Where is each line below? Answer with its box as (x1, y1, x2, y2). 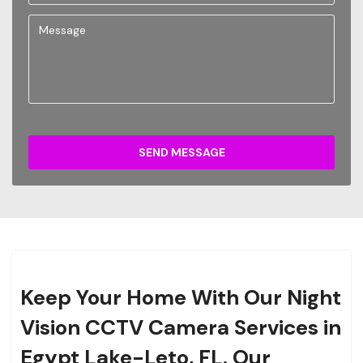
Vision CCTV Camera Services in (20, 314, 341, 342)
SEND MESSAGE (138, 145, 225, 160)
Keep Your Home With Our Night (20, 284, 341, 312)
